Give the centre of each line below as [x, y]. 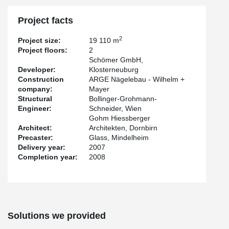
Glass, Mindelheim [119, 138]
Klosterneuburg [114, 70]
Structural [35, 99]
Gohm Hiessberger [120, 118]
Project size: [39, 40]
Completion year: [48, 157]
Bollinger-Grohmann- [123, 99]
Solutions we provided [57, 216]
